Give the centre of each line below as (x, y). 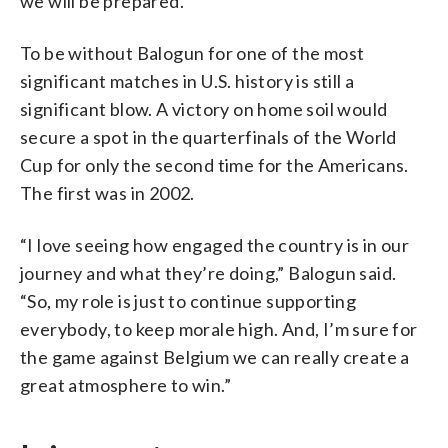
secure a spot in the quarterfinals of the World (208, 136)
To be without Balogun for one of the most (192, 52)
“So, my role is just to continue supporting (188, 300)
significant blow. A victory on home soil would (204, 108)
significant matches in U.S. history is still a (187, 80)
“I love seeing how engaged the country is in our (215, 244)
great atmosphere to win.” (125, 384)
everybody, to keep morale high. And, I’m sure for (219, 328)
